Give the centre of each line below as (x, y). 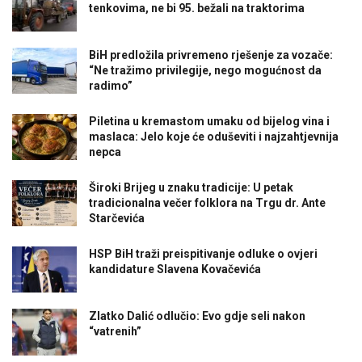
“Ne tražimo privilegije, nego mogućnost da (205, 71)
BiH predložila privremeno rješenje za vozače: (211, 55)
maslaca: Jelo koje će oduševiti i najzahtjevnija (214, 137)
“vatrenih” (115, 332)
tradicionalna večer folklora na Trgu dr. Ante (207, 203)
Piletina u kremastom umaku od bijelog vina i (209, 122)
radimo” (111, 86)
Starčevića (117, 219)
